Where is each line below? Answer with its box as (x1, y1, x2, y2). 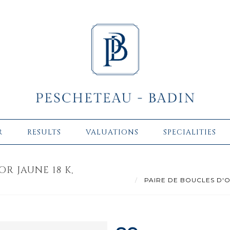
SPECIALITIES (163, 127, 216, 137)
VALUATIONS (86, 127, 139, 137)
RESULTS (27, 127, 61, 137)
